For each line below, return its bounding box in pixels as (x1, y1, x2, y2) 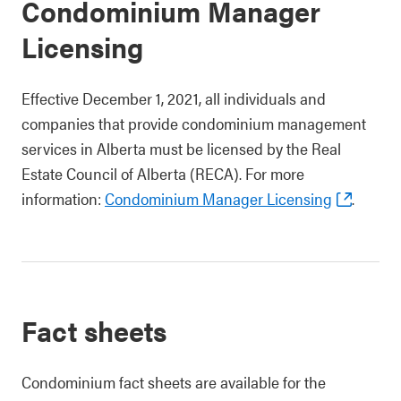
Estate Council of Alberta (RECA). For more (21, 162, 304, 184)
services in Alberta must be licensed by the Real (21, 137, 341, 159)
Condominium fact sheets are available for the (21, 371, 326, 393)
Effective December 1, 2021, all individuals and (21, 87, 326, 109)
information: (21, 187, 101, 209)
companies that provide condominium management (21, 112, 366, 134)
